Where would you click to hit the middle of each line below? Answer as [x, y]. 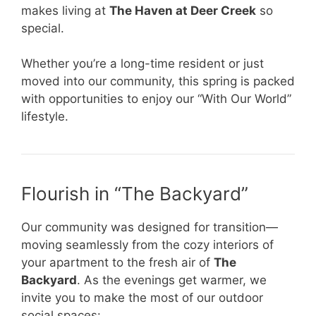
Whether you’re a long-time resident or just [142, 64]
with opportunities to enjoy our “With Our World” [156, 99]
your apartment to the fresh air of [117, 263]
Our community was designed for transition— [150, 227]
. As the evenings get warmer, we [172, 280]
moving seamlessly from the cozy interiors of [147, 245]
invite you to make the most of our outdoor [142, 298]
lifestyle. [45, 117]
